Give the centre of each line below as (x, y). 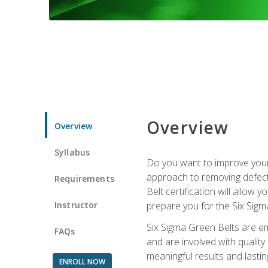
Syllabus (72, 152)
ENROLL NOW (82, 261)
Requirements (84, 178)
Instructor (76, 205)
